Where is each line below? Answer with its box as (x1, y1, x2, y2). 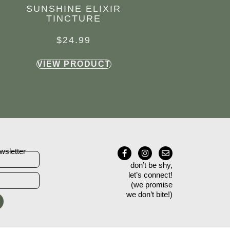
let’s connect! (128, 170, 172, 180)
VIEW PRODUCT (36, 60, 111, 69)
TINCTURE (46, 13, 102, 24)
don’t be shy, (130, 161, 172, 170)
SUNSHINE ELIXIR (26, 4, 122, 14)
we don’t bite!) (126, 190, 172, 199)
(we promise (131, 180, 172, 189)
